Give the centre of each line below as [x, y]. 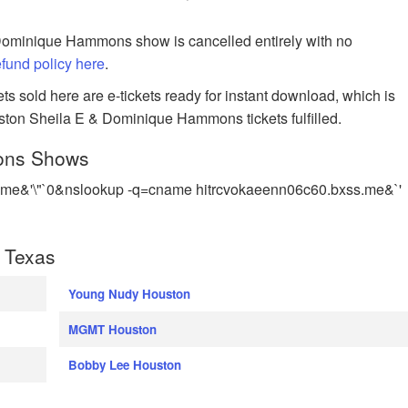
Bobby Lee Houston [124, 364]
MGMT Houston [112, 329]
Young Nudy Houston [129, 293]
